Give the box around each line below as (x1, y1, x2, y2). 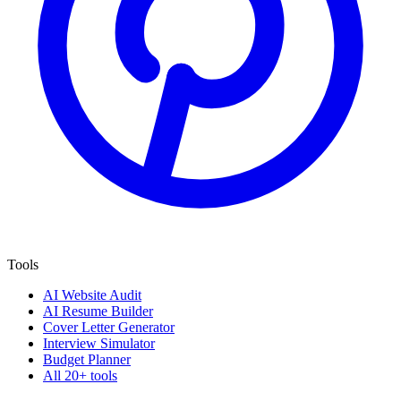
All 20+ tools (43, 367, 117, 383)
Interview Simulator (43, 335, 155, 351)
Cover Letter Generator (43, 319, 175, 335)
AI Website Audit (43, 286, 141, 303)
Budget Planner (43, 351, 131, 367)
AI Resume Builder (43, 303, 153, 319)
